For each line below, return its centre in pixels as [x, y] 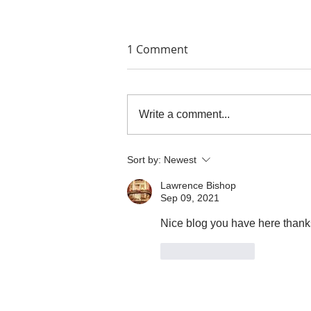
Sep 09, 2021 [190, 197]
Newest [180, 159]
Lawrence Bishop [198, 185]
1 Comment [158, 49]
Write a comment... [184, 114]
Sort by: [144, 159]
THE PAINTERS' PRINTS [209, 136]
